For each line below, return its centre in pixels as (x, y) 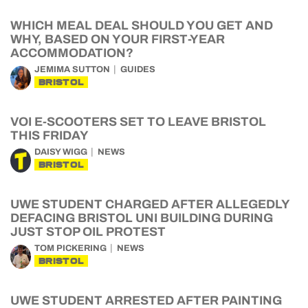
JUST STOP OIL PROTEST (88, 232)
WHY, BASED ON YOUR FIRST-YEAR (118, 39)
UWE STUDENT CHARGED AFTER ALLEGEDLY (150, 204)
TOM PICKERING (70, 248)
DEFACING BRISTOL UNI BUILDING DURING (142, 218)
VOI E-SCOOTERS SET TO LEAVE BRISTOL (138, 122)
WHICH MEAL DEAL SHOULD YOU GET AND (142, 25)
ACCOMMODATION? (72, 53)
